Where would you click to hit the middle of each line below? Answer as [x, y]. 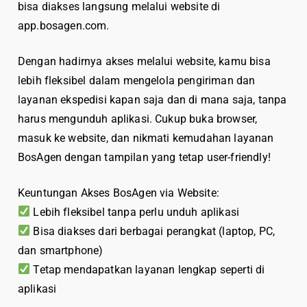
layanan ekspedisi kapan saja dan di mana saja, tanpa [152, 99]
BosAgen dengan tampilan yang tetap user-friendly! [144, 157]
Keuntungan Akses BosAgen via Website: [119, 193]
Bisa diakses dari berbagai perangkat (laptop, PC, [153, 231]
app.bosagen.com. [64, 25]
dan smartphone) [61, 250]
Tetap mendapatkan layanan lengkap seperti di [148, 269]
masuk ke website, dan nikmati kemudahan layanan [146, 138]
